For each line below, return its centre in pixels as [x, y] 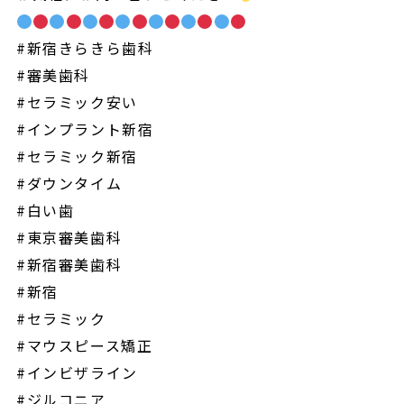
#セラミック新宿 [77, 156]
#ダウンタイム [69, 184]
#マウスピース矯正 [84, 346]
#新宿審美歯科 [69, 265]
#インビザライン [77, 373]
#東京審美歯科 [69, 238]
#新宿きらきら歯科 [85, 48]
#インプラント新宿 [85, 129]
